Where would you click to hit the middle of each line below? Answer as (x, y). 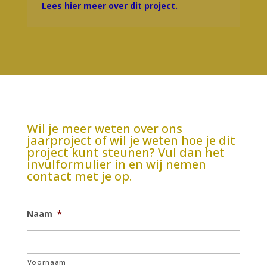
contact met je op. (79, 176)
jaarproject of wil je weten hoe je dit (131, 140)
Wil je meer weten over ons (104, 128)
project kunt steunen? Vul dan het (125, 152)
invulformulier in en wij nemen (116, 164)
